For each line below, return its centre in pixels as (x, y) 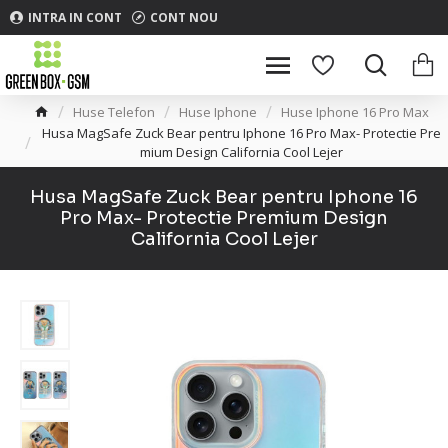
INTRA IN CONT (75, 17)
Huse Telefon (114, 111)
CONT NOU (184, 17)
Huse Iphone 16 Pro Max (355, 111)
